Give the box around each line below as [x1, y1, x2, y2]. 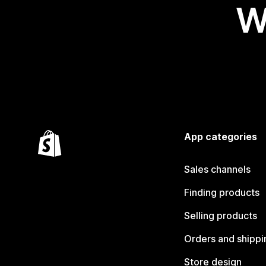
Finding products [183, 186, 259, 199]
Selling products [183, 210, 257, 222]
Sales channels [183, 163, 251, 176]
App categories [183, 131, 257, 143]
